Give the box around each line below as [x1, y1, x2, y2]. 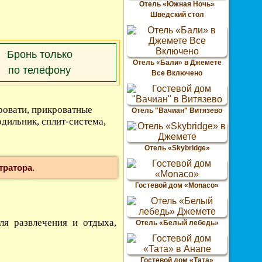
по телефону [8, 64, 71, 76]
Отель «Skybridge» [144, 144, 210, 152]
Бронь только [6, 49, 73, 60]
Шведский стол [150, 11, 204, 19]
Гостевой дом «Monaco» [135, 181, 219, 189]
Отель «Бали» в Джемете [132, 58, 222, 67]
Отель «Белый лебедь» [135, 219, 219, 227]
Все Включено [151, 69, 202, 77]
